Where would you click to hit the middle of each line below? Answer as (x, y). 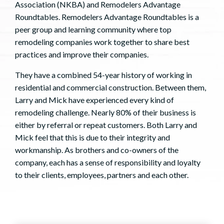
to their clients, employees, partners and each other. (102, 175)
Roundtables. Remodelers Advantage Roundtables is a (107, 17)
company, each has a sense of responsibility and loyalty (108, 162)
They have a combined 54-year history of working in (103, 75)
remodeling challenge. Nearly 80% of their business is (105, 112)
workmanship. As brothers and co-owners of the (97, 150)
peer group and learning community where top (93, 29)
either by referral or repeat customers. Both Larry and (106, 125)
